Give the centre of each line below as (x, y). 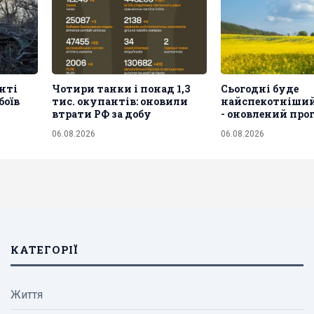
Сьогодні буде (260, 88)
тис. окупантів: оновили (120, 101)
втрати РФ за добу (102, 114)
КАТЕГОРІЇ (44, 249)
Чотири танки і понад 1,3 (121, 88)
